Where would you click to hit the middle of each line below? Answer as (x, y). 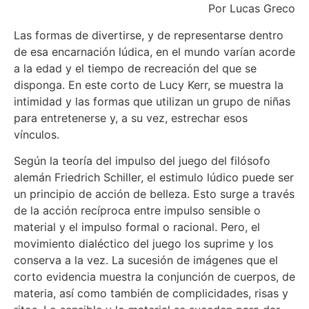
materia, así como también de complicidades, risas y (151, 293)
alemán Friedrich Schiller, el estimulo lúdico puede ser (154, 178)
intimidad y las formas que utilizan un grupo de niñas (152, 101)
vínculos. (37, 134)
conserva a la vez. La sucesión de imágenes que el (146, 260)
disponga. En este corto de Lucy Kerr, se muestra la (149, 84)
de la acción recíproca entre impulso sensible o (137, 211)
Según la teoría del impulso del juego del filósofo (142, 161)
